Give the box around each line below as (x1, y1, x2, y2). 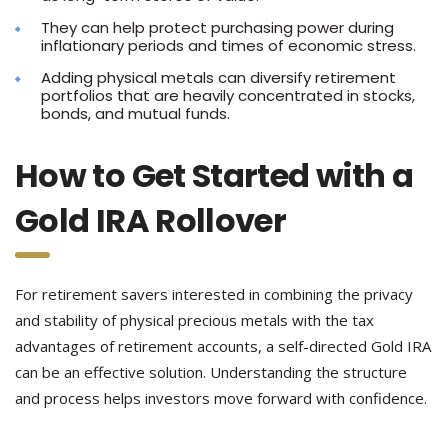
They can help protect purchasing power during (41, 17, 394, 38)
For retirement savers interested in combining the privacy (15, 284, 413, 304)
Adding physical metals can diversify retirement (41, 67, 396, 88)
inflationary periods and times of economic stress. (41, 35, 416, 56)
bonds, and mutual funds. (41, 103, 230, 124)
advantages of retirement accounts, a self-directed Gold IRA (15, 336, 431, 356)
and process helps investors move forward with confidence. (15, 388, 427, 408)
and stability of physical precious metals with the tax (15, 310, 374, 330)
